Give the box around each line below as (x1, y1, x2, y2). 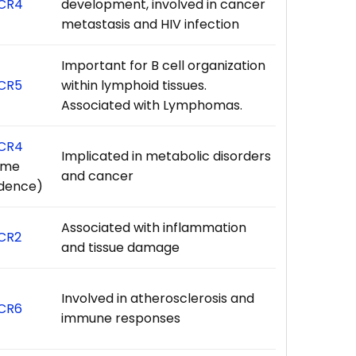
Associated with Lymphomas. (61, 95, 243, 114)
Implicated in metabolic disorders (61, 146, 272, 165)
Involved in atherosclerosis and (61, 288, 255, 308)
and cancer (61, 166, 134, 185)
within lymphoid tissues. (61, 75, 207, 95)
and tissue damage (61, 238, 180, 257)
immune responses (61, 308, 181, 327)
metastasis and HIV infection (61, 14, 240, 33)
